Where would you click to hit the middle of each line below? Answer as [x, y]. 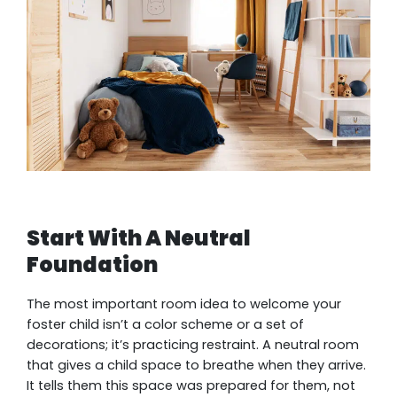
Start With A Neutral [139, 238]
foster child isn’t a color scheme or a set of [165, 324]
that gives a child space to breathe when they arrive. [196, 365]
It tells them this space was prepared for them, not [191, 385]
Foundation [92, 265]
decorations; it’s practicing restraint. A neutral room [193, 344]
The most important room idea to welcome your [184, 304]
